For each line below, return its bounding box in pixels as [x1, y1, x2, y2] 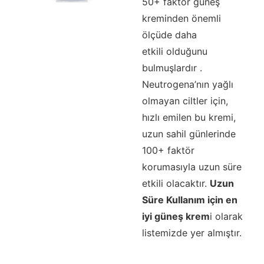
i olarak [209, 210, 243, 223]
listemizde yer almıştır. [141, 227, 242, 239]
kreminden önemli [141, 12, 221, 25]
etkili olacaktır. [141, 177, 210, 190]
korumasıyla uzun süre [141, 161, 242, 173]
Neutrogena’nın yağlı [141, 78, 233, 91]
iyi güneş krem [141, 210, 210, 223]
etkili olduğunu [141, 45, 207, 58]
